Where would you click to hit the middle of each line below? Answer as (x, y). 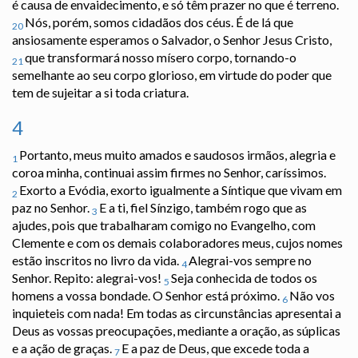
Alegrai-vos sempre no (250, 261)
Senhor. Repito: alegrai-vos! (88, 278)
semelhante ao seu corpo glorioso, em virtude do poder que (172, 75)
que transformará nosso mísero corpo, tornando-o (161, 58)
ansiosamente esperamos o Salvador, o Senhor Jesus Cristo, (172, 40)
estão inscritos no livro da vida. (97, 261)
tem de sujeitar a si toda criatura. (100, 93)
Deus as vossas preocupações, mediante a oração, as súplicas (176, 331)
